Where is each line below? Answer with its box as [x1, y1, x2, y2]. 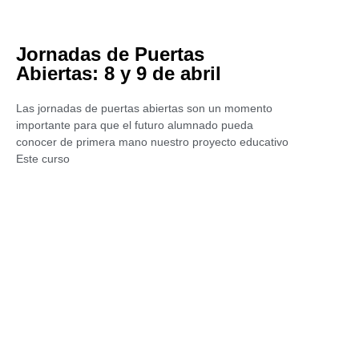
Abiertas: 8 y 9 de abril [16, 63, 221, 84]
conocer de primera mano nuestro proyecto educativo [16, 135, 288, 148]
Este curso [16, 152, 70, 165]
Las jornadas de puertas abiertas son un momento [16, 102, 272, 115]
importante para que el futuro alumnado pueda [16, 119, 253, 131]
